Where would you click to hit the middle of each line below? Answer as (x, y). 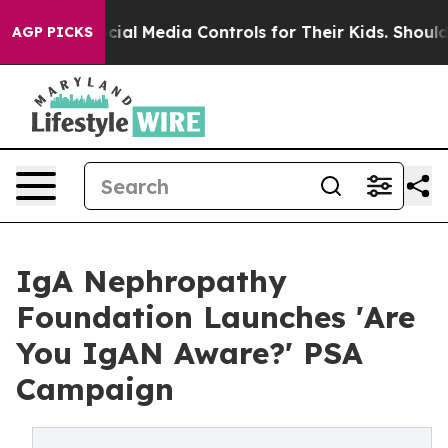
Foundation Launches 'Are (215, 317)
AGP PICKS (52, 32)
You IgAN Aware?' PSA (189, 353)
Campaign (95, 389)
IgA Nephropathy (151, 281)
